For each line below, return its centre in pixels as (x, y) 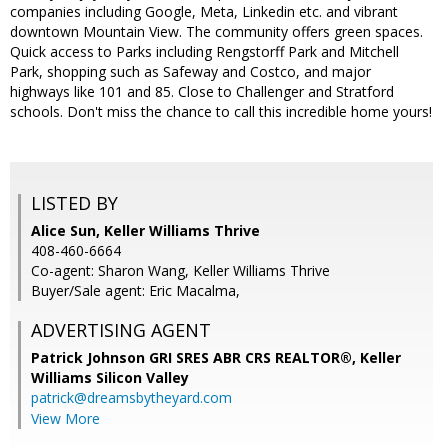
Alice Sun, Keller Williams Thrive (145, 231)
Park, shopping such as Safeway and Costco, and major (190, 72)
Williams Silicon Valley (110, 378)
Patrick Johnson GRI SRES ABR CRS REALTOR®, (195, 358)
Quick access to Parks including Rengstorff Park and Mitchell (204, 52)
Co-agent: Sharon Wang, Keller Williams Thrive (180, 271)
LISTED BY (74, 203)
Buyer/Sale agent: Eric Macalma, (135, 291)
